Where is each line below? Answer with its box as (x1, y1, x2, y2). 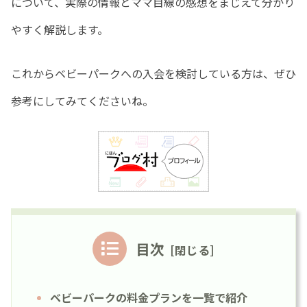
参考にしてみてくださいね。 (11, 93, 153, 110)
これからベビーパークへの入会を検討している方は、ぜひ (11, 65, 296, 82)
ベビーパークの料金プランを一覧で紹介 (50, 288, 247, 306)
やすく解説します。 (11, 21, 108, 38)
